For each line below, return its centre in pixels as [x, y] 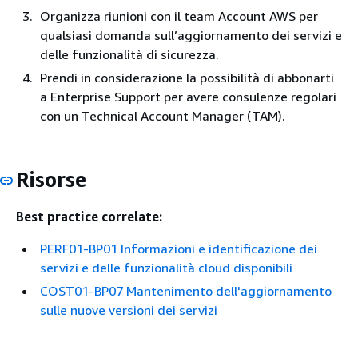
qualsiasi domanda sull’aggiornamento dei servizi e [191, 35]
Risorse [51, 179]
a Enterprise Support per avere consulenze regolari [188, 96]
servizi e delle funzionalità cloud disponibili [166, 268]
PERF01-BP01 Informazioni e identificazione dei [179, 249]
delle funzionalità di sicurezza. [129, 54]
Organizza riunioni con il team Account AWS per [179, 16]
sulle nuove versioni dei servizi [129, 310]
